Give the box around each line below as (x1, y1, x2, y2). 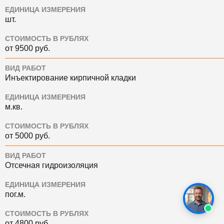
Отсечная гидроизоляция (5, 161, 98, 170)
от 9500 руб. (5, 44, 50, 53)
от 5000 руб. (5, 131, 50, 140)
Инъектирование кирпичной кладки (5, 73, 136, 82)
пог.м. (5, 190, 25, 199)
